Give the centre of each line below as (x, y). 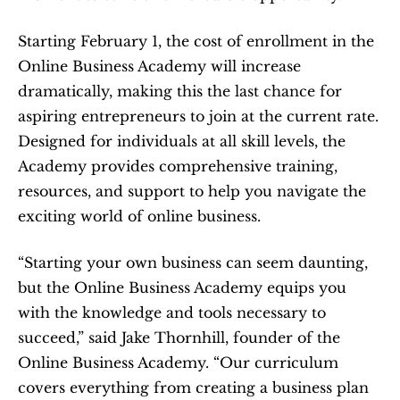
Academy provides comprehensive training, (178, 166)
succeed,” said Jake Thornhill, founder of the (179, 337)
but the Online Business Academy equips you (182, 287)
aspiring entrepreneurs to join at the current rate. (198, 116)
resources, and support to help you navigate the (192, 191)
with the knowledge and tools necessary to (172, 312)
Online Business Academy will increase (159, 66)
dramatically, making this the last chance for (180, 91)
